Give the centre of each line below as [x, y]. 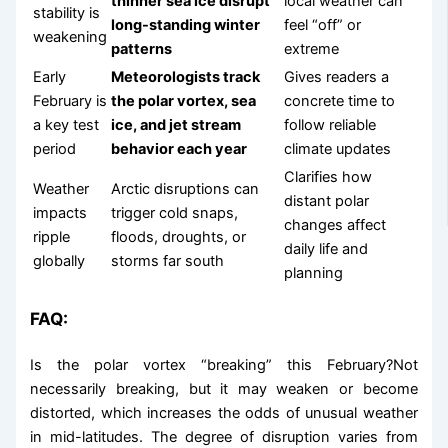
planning [314, 272]
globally [59, 260]
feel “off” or [323, 24]
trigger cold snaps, [175, 212]
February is [70, 100]
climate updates [338, 148]
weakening [70, 36]
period [55, 148]
